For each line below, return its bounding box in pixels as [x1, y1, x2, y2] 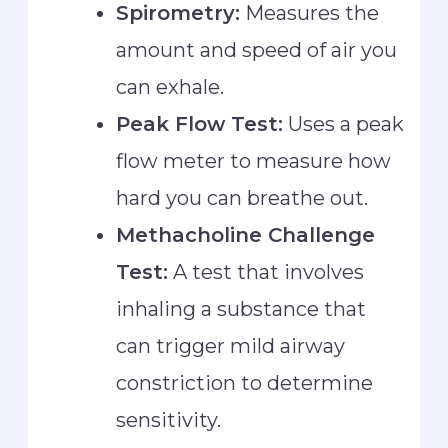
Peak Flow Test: [116, 112, 284, 137]
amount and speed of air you [116, 38, 398, 63]
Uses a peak [283, 112, 405, 137]
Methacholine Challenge [116, 223, 376, 248]
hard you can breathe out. [116, 186, 369, 211]
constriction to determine [116, 371, 374, 396]
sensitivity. [116, 408, 222, 433]
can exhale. [116, 75, 225, 100]
